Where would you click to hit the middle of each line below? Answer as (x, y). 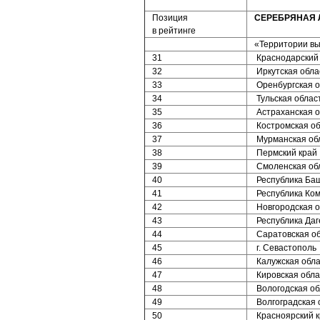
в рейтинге (174, 31)
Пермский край (286, 153)
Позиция (170, 18)
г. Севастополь (285, 248)
